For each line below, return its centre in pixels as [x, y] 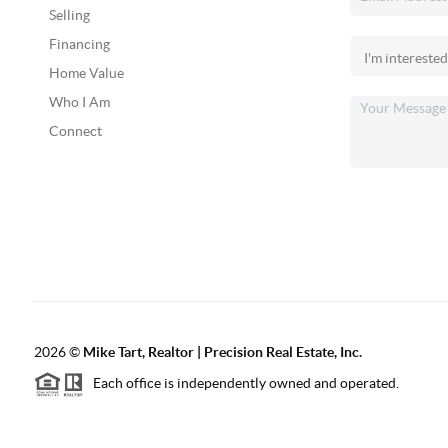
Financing [79, 44]
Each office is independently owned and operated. [241, 383]
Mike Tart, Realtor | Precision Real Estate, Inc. [222, 352]
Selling [69, 15]
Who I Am [79, 102]
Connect [75, 131]
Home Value [86, 73]
